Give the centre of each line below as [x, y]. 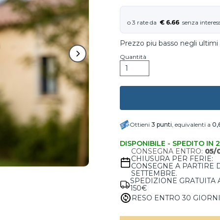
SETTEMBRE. [154, 173]
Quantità [133, 57]
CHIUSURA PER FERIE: [172, 159]
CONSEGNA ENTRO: [168, 151]
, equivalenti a [192, 124]
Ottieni [140, 124]
